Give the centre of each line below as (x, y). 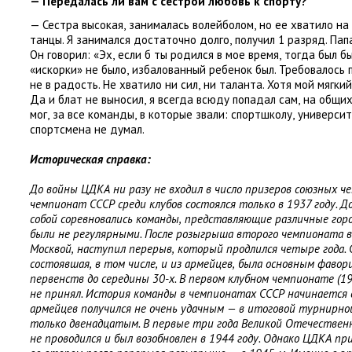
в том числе (125, 264)
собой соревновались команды (104, 219)
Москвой (51, 249)
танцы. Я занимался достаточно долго (130, 40)
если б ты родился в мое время (198, 55)
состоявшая (60, 264)
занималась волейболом (191, 25)
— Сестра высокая (77, 25)
